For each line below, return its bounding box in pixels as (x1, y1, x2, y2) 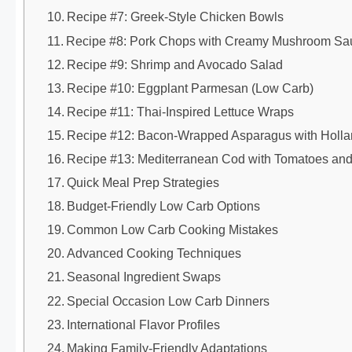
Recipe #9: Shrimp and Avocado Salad (67, 57, 284, 71)
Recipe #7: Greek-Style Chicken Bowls (67, 9, 284, 24)
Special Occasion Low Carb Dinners (67, 293, 270, 308)
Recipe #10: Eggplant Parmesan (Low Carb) (67, 80, 314, 95)
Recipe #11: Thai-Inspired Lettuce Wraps (67, 104, 295, 119)
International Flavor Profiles (67, 317, 221, 332)
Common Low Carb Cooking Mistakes (67, 222, 279, 237)
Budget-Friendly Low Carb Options (67, 199, 261, 214)
